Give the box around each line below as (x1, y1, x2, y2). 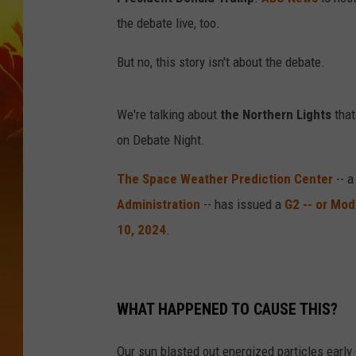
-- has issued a (200, 196, 284, 213)
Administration (117, 196, 200, 213)
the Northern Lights (220, 106, 331, 123)
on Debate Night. (117, 132, 205, 149)
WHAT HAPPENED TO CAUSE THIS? (117, 300, 338, 319)
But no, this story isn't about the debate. (117, 54, 325, 71)
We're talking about (117, 106, 220, 123)
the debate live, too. (117, 15, 220, 32)
